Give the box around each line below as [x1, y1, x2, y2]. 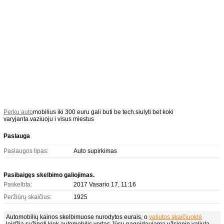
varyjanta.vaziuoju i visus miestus [3, 115, 94, 122]
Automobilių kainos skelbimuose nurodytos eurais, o [6, 213, 149, 220]
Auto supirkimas [73, 147, 117, 154]
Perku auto [3, 108, 33, 115]
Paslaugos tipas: [3, 147, 48, 154]
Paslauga [3, 132, 30, 139]
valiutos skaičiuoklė [149, 213, 202, 220]
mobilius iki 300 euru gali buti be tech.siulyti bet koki [33, 108, 173, 115]
